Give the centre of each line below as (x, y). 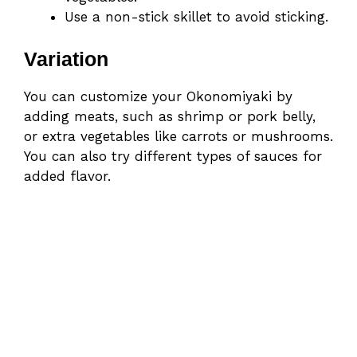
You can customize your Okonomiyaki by (158, 97)
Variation (66, 59)
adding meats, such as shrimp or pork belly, (170, 117)
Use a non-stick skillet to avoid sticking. (196, 16)
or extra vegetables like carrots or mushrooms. (178, 137)
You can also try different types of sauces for (173, 157)
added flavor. (67, 177)
